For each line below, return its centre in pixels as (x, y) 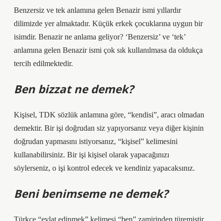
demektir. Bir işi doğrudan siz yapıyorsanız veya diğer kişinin (109, 128)
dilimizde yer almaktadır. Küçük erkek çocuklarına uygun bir (108, 23)
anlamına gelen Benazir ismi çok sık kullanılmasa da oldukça (108, 50)
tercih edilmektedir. (43, 63)
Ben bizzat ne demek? (74, 89)
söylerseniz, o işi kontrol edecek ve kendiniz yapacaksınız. (104, 168)
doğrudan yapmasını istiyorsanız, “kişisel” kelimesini (96, 141)
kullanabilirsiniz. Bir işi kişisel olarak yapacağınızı (92, 155)
